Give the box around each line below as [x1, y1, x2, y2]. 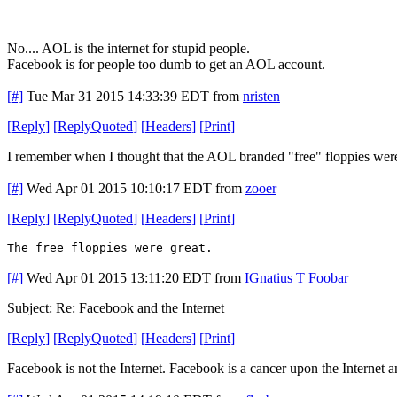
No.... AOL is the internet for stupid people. [7, 40, 250, 56]
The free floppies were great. [7, 240, 213, 254]
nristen [243, 88, 280, 104]
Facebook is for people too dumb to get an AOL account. [7, 56, 325, 72]
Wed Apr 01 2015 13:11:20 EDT [27, 269, 211, 285]
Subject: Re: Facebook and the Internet [7, 300, 224, 315]
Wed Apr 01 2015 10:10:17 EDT [27, 180, 212, 196]
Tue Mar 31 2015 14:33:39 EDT [27, 88, 209, 104]
